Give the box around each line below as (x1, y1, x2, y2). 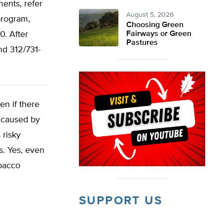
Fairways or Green (126, 30, 191, 38)
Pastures (126, 39, 158, 47)
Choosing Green (126, 21, 184, 29)
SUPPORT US (79, 195, 162, 207)
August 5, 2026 (126, 11, 174, 18)
